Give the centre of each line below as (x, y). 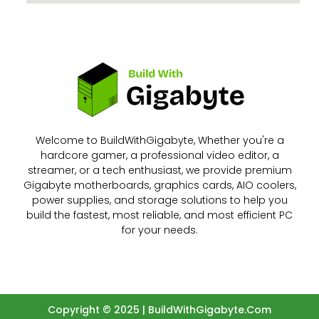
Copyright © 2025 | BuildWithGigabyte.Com (159, 310)
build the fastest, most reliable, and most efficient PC (159, 215)
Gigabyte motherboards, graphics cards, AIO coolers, (159, 185)
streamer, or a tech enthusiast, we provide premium (159, 171)
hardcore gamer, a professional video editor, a (159, 156)
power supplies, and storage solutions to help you (159, 200)
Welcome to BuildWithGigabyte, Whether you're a (159, 141)
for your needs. (159, 230)
